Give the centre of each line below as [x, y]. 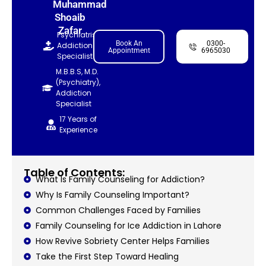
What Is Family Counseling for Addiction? [120, 179]
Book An [129, 44]
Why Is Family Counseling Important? [113, 194]
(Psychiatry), [78, 82]
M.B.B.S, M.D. [77, 71]
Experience [78, 129]
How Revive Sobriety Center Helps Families [123, 241]
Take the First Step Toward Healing [107, 256]
